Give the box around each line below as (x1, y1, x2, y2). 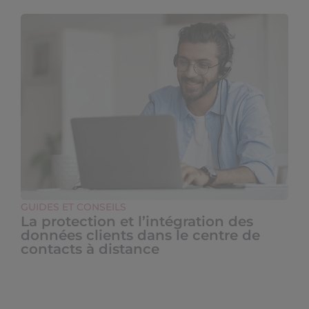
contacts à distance (21, 241, 159, 257)
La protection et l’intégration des (21, 213, 253, 230)
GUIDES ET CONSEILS (21, 201, 126, 213)
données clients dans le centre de (21, 227, 260, 243)
